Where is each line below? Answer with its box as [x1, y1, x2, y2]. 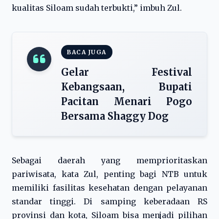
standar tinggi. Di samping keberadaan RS [12, 197, 207, 206]
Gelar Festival [61, 66, 192, 78]
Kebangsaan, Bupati [61, 81, 192, 93]
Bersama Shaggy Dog [61, 110, 169, 122]
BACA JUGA [67, 48, 107, 56]
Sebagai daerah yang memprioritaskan [12, 155, 207, 165]
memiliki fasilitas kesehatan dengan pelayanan [12, 183, 207, 193]
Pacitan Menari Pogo [61, 95, 192, 108]
